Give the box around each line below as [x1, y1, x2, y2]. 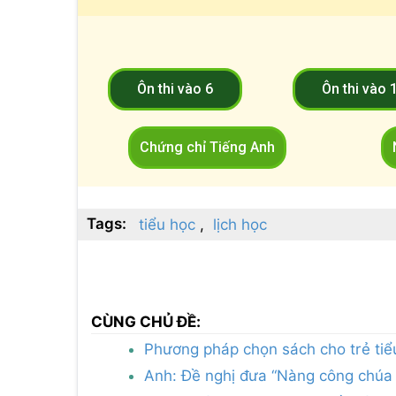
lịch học [213, 215, 267, 233]
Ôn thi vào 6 [136, 80, 213, 97]
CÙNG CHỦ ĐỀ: [91, 312, 201, 331]
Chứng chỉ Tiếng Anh [140, 138, 276, 156]
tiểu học [139, 215, 195, 233]
